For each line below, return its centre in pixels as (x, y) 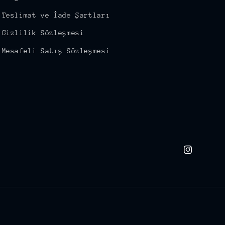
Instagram (202, 155)
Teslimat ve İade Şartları (56, 15)
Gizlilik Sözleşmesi (43, 33)
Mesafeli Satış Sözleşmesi (56, 50)
